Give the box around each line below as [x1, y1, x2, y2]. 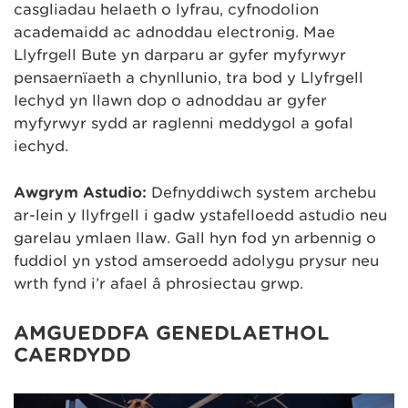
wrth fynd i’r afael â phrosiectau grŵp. [14, 274, 303, 292]
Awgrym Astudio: [14, 183, 147, 201]
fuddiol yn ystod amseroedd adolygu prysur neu [14, 251, 379, 270]
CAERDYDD [14, 342, 131, 366]
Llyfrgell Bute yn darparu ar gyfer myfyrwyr [14, 46, 346, 65]
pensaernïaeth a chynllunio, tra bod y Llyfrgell [14, 69, 363, 87]
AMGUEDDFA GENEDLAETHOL [14, 321, 330, 344]
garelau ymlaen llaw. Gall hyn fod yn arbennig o [14, 229, 376, 247]
